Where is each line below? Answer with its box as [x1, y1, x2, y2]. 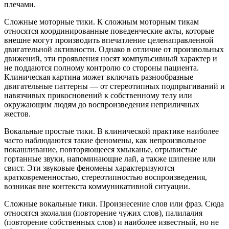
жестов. [4, 109, 31, 119]
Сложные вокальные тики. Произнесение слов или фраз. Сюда [4, 199, 224, 209]
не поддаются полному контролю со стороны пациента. [4, 63, 199, 73]
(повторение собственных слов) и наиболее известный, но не [4, 218, 219, 227]
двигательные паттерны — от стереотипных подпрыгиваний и [4, 82, 225, 91]
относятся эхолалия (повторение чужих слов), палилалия [4, 209, 202, 218]
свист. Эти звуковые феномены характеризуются [4, 164, 174, 173]
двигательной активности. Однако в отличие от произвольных [4, 45, 224, 54]
